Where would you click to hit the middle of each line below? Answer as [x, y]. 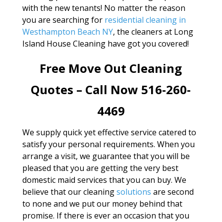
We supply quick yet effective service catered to [109, 132]
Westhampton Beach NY [67, 32]
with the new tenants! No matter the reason [104, 8]
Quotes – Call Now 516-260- [111, 89]
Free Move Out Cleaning [111, 68]
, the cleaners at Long [153, 32]
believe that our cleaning [69, 192]
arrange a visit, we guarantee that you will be [106, 156]
